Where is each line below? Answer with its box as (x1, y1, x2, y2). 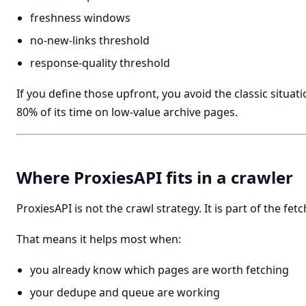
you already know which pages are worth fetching (30, 262, 289, 277)
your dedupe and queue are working (30, 285, 220, 300)
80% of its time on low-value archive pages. (16, 105, 238, 120)
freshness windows (30, 10, 130, 25)
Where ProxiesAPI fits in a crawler (16, 166, 293, 189)
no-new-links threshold (30, 33, 150, 48)
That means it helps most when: (16, 232, 181, 247)
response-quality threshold (30, 55, 170, 70)
